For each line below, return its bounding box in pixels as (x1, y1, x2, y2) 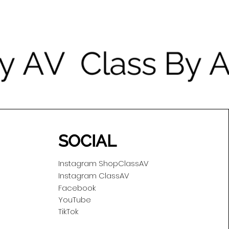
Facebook (58, 182, 96, 194)
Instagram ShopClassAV (58, 158, 149, 169)
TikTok (58, 206, 78, 217)
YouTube (58, 194, 91, 205)
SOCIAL (58, 131, 117, 151)
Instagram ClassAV (58, 170, 129, 181)
